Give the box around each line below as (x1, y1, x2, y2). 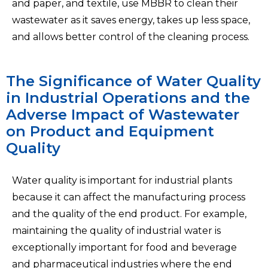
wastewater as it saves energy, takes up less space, (12, 14, 250, 26)
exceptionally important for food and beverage (12, 241, 237, 253)
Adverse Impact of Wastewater (6, 105, 239, 123)
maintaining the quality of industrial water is (12, 224, 221, 236)
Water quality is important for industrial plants (12, 174, 232, 186)
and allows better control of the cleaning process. (12, 31, 249, 42)
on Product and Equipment (6, 122, 214, 140)
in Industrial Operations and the (6, 89, 250, 106)
